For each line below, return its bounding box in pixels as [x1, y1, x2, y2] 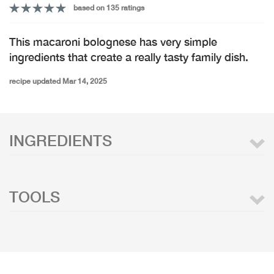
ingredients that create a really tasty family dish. [9, 50, 248, 64]
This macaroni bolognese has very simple [9, 35, 217, 48]
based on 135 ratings [73, 3, 144, 12]
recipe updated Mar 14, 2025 [9, 76, 107, 86]
